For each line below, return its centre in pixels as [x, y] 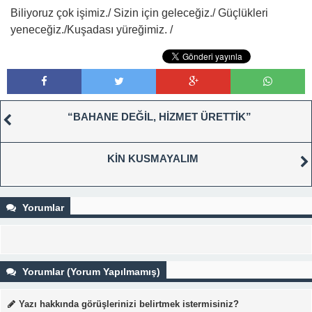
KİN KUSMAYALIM [153, 158]
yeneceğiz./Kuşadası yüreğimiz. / [92, 29]
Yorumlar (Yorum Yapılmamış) [90, 271]
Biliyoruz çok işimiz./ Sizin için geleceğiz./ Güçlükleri [139, 13]
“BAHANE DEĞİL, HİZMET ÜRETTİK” [159, 116]
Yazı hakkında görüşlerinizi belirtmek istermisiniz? [129, 304]
